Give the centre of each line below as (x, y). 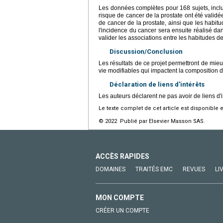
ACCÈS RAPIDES (122, 157)
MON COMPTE (120, 198)
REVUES (194, 169)
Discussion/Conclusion (146, 52)
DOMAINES (111, 169)
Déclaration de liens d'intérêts (157, 85)
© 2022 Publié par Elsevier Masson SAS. (152, 121)
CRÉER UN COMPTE (122, 211)
